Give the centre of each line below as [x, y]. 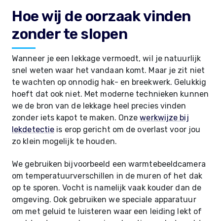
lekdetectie [33, 129]
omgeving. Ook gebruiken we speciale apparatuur [104, 200]
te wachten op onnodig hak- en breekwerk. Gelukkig [109, 82]
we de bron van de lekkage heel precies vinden [99, 106]
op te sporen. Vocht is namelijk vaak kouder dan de [107, 188]
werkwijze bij [164, 118]
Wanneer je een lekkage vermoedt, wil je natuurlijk [107, 58]
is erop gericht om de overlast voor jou [128, 129]
